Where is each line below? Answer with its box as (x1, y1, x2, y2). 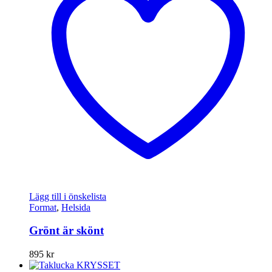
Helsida (61, 202, 90, 212)
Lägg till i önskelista (29, 191, 106, 202)
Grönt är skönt (29, 224, 104, 237)
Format (29, 202, 56, 212)
